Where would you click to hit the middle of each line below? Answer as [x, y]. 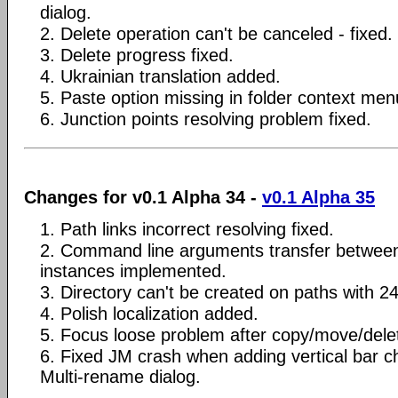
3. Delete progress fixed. [137, 55]
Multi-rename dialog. [120, 376]
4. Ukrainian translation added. [160, 76]
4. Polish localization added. [149, 313]
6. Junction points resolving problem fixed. [206, 119]
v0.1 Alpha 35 [318, 197]
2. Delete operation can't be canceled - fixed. [216, 34]
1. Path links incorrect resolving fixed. [187, 229]
